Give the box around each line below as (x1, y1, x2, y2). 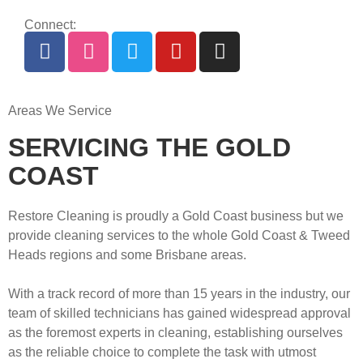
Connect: (24, 17, 76, 32)
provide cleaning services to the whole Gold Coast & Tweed (8, 228, 350, 242)
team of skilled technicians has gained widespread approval (8, 305, 351, 320)
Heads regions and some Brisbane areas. (8, 247, 246, 262)
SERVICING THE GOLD (8, 132, 291, 162)
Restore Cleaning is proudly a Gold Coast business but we (8, 208, 344, 223)
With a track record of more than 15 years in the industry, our (8, 286, 350, 301)
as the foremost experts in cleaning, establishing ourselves (8, 325, 343, 340)
